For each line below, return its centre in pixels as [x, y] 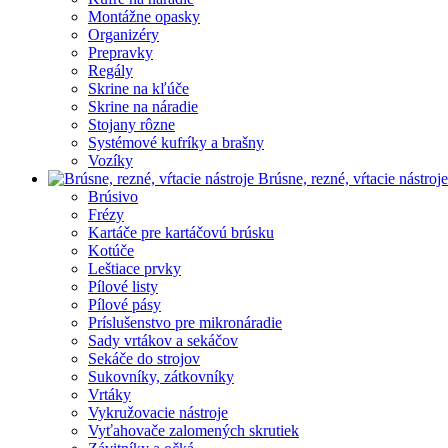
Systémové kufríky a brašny [176, 143]
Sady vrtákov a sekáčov [163, 341]
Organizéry [123, 35]
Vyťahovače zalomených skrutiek [193, 431]
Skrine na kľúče [138, 89]
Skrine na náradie [143, 107]
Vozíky [110, 161]
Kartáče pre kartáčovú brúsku [181, 233]
